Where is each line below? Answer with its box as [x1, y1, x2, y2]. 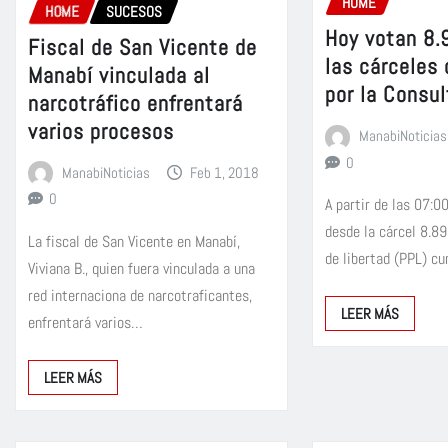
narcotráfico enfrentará [28, 89, 243, 118]
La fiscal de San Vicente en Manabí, [28, 231, 240, 253]
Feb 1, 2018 [190, 163, 260, 183]
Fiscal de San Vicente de [28, 33, 257, 62]
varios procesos [28, 117, 174, 146]
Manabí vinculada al [28, 61, 210, 90]
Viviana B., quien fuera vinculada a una [28, 258, 255, 280]
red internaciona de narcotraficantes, [28, 285, 252, 307]
